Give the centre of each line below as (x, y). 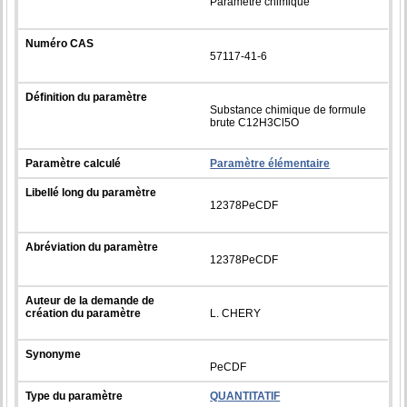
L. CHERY (236, 313)
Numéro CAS (60, 43)
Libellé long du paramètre (91, 192)
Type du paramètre (74, 396)
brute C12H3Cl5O (255, 122)
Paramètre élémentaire (270, 163)
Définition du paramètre (87, 97)
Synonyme (54, 354)
